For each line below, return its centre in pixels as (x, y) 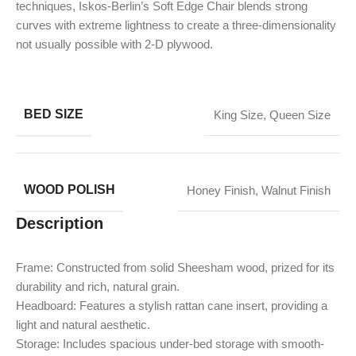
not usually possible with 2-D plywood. (114, 44)
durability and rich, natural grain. (98, 286)
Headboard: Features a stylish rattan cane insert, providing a (172, 305)
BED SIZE (54, 114)
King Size (238, 114)
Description (60, 223)
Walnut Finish (296, 190)
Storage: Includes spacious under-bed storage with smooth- (170, 343)
